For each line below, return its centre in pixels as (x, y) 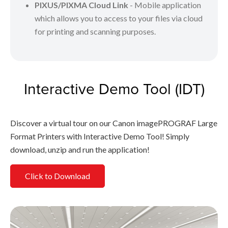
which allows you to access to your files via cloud (119, 18)
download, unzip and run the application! (80, 149)
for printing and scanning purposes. (95, 31)
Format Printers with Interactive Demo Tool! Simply (100, 136)
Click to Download (58, 176)
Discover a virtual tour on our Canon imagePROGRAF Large (114, 123)
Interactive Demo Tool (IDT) (114, 88)
